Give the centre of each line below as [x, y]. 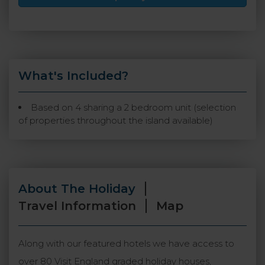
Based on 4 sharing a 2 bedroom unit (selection [133, 108]
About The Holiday [77, 189]
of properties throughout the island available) [116, 121]
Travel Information [77, 206]
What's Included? [73, 76]
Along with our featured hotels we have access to [126, 244]
